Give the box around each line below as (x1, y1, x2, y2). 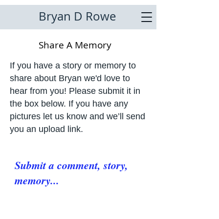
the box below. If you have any (10, 99, 128, 109)
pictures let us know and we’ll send (10, 111, 145, 121)
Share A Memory (39, 39, 111, 51)
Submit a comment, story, (15, 157, 128, 173)
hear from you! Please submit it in (10, 86, 140, 96)
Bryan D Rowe (39, 8, 116, 24)
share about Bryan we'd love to (10, 73, 130, 83)
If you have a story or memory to (10, 61, 136, 70)
